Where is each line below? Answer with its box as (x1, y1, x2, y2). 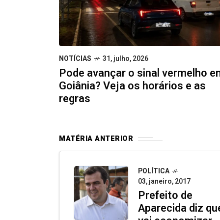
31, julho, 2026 (103, 54, 148, 64)
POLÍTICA (138, 166, 169, 177)
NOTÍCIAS (59, 54, 91, 64)
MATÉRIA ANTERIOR (59, 134, 133, 144)
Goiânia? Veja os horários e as (59, 78, 206, 94)
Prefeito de (138, 188, 192, 204)
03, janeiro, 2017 (138, 176, 191, 187)
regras (59, 91, 90, 107)
